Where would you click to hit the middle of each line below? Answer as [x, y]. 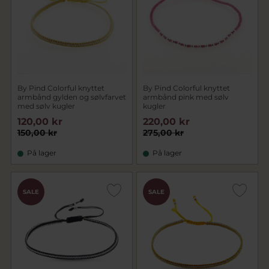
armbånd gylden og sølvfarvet [72, 97]
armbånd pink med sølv [186, 97]
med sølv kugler [46, 106]
